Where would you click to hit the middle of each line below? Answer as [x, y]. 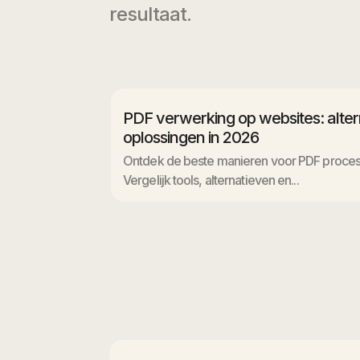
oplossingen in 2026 [191, 137]
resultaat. [150, 14]
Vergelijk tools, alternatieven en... [211, 180]
